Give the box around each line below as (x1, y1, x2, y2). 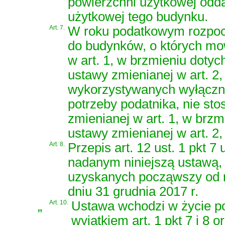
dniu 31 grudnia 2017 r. (68, 184, 198, 199)
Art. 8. (49, 141, 65, 148)
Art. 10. (49, 199, 68, 206)
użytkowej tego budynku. (68, 10, 208, 24)
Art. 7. (49, 24, 65, 32)
